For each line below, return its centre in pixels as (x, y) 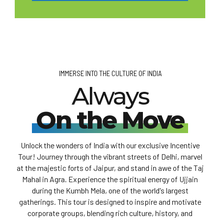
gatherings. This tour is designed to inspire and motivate (110, 202)
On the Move (110, 120)
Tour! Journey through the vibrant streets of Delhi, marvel (110, 157)
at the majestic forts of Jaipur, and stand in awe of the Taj (110, 168)
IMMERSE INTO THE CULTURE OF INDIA (110, 73)
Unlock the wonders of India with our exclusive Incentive (110, 145)
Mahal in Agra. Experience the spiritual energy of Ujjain (110, 179)
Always (110, 96)
